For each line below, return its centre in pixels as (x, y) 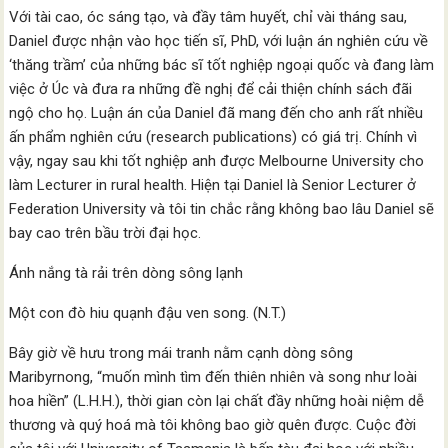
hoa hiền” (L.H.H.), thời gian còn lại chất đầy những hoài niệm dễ (217, 401)
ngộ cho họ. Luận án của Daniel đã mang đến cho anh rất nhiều (216, 113)
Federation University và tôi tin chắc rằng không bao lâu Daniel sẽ (222, 209)
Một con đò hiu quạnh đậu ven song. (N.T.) (148, 313)
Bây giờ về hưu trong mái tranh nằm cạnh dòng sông (181, 353)
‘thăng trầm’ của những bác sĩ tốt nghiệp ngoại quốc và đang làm (222, 65)
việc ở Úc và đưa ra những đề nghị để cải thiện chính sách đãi (211, 89)
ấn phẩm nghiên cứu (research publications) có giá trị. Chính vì (213, 137)
